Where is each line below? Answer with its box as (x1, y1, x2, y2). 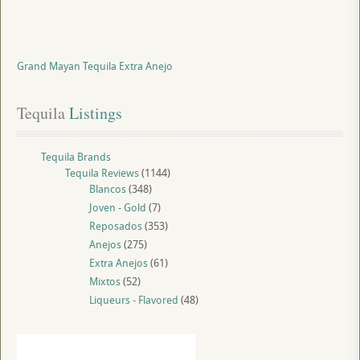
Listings (65, 102, 122, 125)
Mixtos (89, 274, 121, 289)
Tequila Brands (41, 149, 111, 165)
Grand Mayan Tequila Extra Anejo (17, 59, 173, 74)
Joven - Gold (89, 200, 146, 215)
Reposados (89, 219, 142, 234)
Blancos (89, 182, 126, 197)
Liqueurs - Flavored (89, 292, 178, 308)
